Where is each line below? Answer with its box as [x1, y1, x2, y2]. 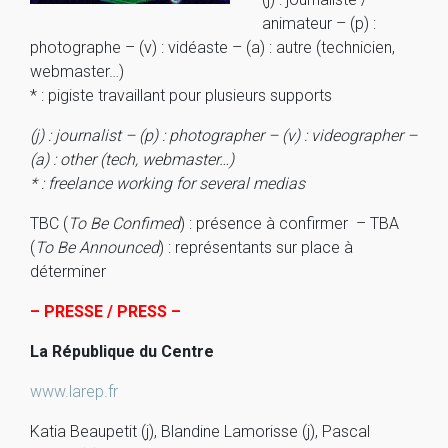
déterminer [30, 262, 106, 281]
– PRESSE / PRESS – [30, 302, 181, 321]
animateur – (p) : [262, 14, 376, 33]
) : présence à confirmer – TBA [180, 214, 399, 233]
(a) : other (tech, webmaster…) [30, 150, 234, 169]
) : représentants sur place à [159, 238, 353, 257]
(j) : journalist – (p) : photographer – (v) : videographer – [30, 126, 417, 145]
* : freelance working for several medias [30, 174, 305, 193]
